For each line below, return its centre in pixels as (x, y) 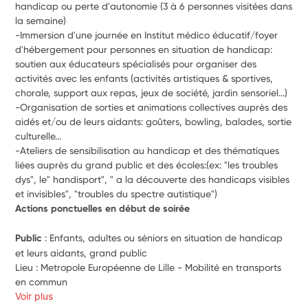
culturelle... (38, 136)
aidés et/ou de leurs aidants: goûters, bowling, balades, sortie (154, 121)
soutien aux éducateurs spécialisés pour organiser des (136, 64)
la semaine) (41, 20)
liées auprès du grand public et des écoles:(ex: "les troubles (147, 165)
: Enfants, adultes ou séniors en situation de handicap (164, 238)
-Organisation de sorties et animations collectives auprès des (152, 107)
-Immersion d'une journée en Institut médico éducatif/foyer (147, 35)
